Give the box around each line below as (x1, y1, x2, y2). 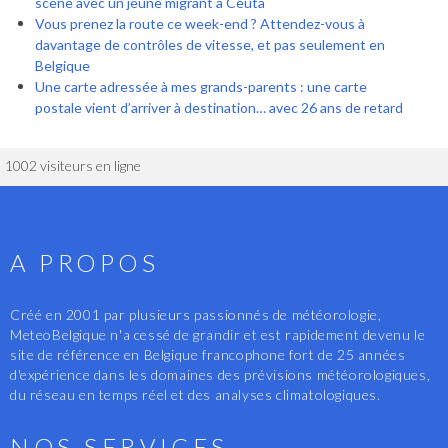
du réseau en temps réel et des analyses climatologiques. (10, 385, 381, 403)
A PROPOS (10, 247, 160, 277)
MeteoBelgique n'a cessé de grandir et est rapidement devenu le (10, 325, 426, 343)
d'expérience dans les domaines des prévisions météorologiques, (10, 365, 431, 383)
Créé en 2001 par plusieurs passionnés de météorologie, (10, 305, 382, 323)
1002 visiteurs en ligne (5, 156, 141, 174)
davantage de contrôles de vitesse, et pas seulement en (35, 35, 385, 53)
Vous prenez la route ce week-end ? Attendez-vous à (35, 14, 365, 32)
